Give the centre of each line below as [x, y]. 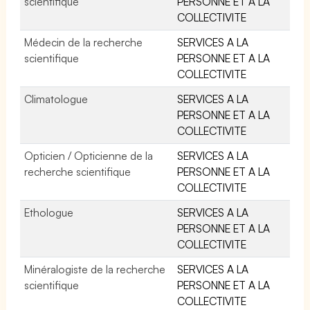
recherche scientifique [78, 171]
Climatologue [56, 99]
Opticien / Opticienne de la [89, 155]
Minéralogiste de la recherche [95, 269]
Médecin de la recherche [84, 42]
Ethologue [49, 212]
